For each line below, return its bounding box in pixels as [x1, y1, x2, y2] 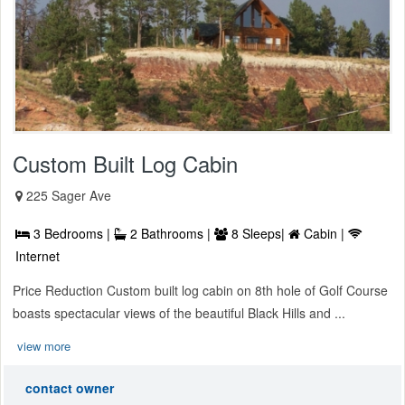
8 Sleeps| [228, 224, 288, 243]
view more [17, 337, 71, 355]
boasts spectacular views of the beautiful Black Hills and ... [13, 304, 345, 323]
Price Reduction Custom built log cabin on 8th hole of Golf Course [13, 281, 388, 300]
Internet [15, 247, 60, 266]
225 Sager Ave [26, 186, 111, 205]
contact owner [25, 379, 114, 398]
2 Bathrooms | [127, 224, 214, 243]
